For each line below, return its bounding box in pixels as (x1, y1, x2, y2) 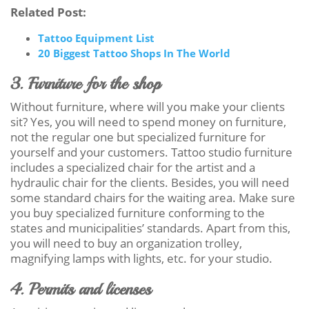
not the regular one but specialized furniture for (10, 128, 266, 145)
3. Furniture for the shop (10, 72, 160, 94)
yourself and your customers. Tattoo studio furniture (10, 143, 292, 160)
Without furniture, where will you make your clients (10, 98, 285, 114)
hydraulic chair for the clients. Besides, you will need (10, 174, 289, 190)
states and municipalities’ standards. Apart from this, (10, 219, 290, 236)
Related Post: (10, 3, 86, 20)
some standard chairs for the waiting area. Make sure (10, 189, 295, 206)
